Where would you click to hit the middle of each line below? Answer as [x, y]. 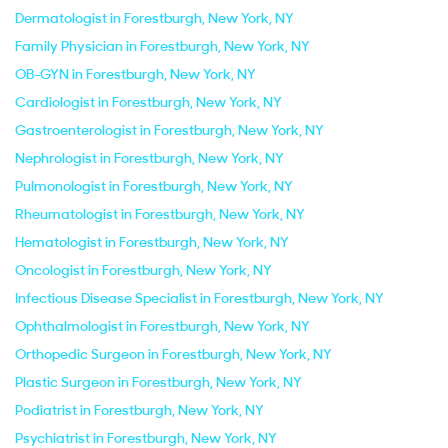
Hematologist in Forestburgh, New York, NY [152, 242]
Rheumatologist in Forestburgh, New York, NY [160, 214]
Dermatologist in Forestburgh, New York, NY [154, 18]
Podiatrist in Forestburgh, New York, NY [139, 410]
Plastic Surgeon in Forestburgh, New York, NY [158, 382]
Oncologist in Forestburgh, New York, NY [143, 270]
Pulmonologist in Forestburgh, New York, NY [154, 186]
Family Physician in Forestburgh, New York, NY [162, 46]
